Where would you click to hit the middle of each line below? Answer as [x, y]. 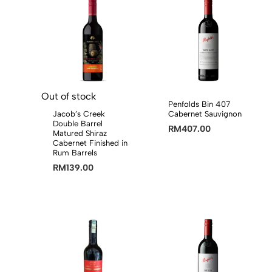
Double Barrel [78, 124]
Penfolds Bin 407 [199, 104]
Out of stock [69, 97]
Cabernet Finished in [90, 143]
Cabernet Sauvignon [205, 114]
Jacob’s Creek [79, 114]
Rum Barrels [75, 153]
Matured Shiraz [80, 134]
